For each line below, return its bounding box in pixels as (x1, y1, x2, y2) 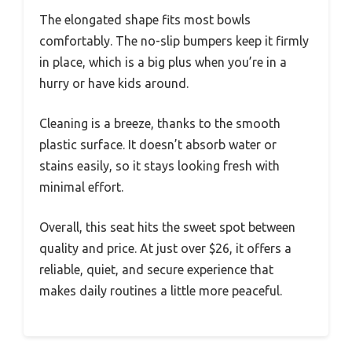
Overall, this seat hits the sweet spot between (39, 220, 295, 235)
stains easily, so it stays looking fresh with (39, 159, 280, 174)
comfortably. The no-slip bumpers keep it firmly (39, 34, 309, 49)
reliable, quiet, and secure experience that (39, 262, 273, 277)
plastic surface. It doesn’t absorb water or (39, 137, 277, 152)
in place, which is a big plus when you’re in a (39, 55, 287, 70)
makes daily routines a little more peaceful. (39, 284, 282, 299)
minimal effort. (39, 180, 123, 195)
